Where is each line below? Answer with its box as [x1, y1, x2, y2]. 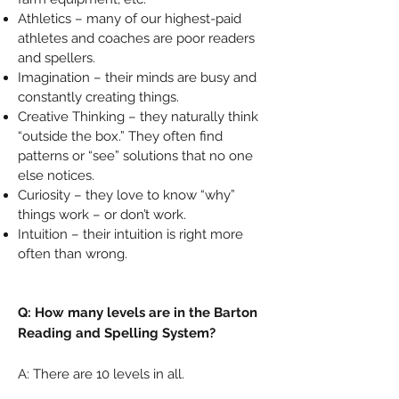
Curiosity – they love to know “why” [18, 187, 235, 203]
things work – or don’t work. [18, 207, 186, 223]
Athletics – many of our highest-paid [18, 11, 241, 27]
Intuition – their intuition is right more [18, 226, 243, 242]
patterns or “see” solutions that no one [18, 148, 253, 164]
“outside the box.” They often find [18, 128, 223, 144]
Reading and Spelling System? [18, 325, 216, 341]
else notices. [18, 167, 94, 183]
